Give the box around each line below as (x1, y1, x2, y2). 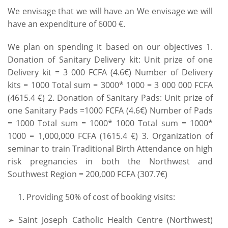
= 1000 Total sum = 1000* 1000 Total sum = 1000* (8, 118, 213, 129)
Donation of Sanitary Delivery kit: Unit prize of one (8, 54, 213, 65)
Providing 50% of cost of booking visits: (26, 191, 175, 203)
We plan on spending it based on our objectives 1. (8, 41, 213, 52)
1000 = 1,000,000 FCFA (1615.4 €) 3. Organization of (8, 130, 213, 141)
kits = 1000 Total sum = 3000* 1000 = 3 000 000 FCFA (8, 79, 213, 91)
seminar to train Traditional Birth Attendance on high (8, 143, 213, 154)
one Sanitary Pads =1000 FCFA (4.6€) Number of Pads (8, 105, 213, 116)
